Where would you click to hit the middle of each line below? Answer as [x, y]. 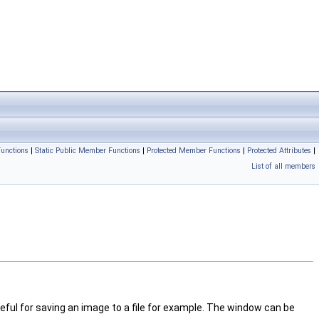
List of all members [283, 166]
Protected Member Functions [194, 151]
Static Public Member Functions [88, 151]
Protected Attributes [279, 151]
